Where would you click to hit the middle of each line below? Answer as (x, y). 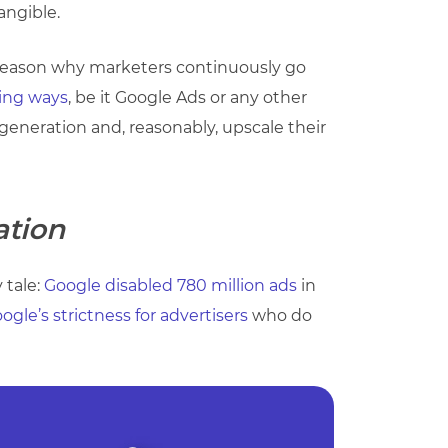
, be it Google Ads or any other (187, 97)
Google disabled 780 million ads (168, 285)
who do (280, 315)
